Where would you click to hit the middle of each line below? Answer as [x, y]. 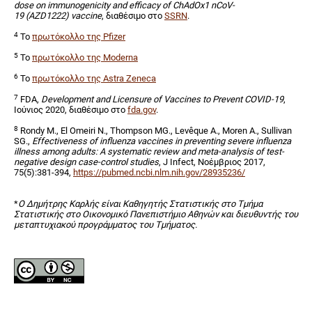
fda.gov [142, 110]
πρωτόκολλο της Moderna [85, 58]
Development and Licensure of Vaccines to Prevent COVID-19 [161, 100]
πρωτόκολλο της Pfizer [79, 37]
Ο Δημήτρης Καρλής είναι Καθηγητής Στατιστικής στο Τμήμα [140, 204]
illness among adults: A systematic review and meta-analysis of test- [149, 152]
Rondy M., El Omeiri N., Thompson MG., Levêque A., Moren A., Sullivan [155, 131]
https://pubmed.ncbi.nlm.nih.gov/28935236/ [159, 173]
